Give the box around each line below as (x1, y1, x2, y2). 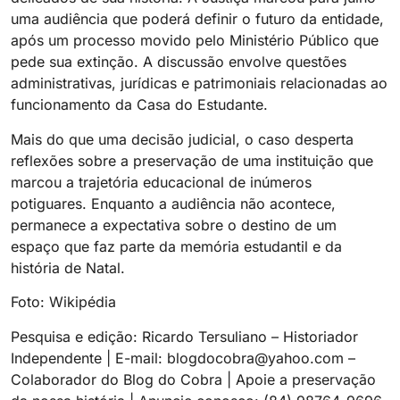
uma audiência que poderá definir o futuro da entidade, (11, 10, 384, 29)
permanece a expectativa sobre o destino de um (11, 215, 337, 234)
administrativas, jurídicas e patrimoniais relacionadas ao (11, 74, 387, 93)
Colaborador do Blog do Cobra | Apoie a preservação (11, 370, 376, 388)
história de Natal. (11, 258, 125, 277)
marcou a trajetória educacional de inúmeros (11, 172, 312, 191)
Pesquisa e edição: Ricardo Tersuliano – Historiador (11, 327, 358, 346)
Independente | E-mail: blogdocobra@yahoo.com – (11, 348, 355, 367)
